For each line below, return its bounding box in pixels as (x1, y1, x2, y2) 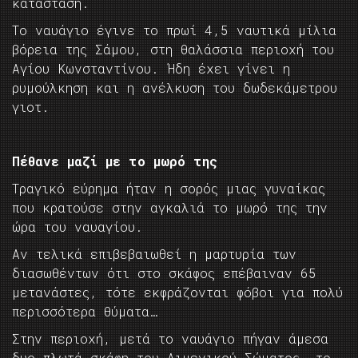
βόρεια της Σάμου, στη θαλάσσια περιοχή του (12, 41, 334, 58)
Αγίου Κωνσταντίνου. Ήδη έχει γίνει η (12, 60, 290, 78)
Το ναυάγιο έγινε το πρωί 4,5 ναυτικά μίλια (12, 22, 336, 39)
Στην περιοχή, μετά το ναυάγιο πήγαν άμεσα (12, 330, 328, 348)
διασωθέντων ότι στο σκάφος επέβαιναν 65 (12, 265, 316, 282)
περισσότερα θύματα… (12, 303, 157, 320)
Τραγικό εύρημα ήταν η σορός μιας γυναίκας (12, 180, 325, 197)
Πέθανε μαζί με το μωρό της (12, 153, 217, 170)
